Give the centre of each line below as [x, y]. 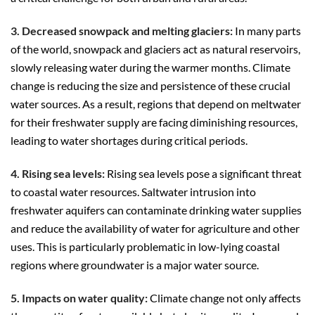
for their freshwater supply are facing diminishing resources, [154, 122]
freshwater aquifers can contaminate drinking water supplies [156, 210]
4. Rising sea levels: [58, 173]
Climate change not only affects [224, 297]
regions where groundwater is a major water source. [135, 264]
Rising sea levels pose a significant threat [203, 173]
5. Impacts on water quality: [79, 297]
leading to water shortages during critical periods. [129, 141]
